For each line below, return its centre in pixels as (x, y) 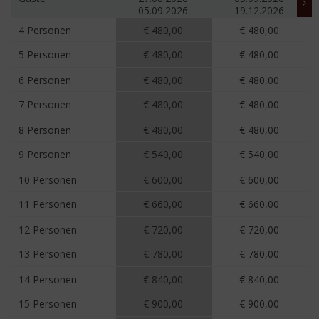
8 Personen (45, 130)
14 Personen (48, 280)
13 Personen (48, 254)
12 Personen (48, 230)
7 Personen (45, 105)
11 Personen (48, 204)
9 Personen (45, 155)
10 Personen (48, 180)
